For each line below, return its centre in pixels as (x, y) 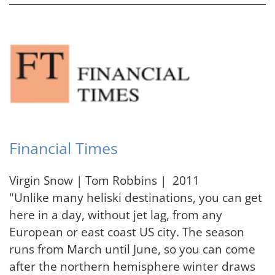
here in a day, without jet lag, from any (116, 215)
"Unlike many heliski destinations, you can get (136, 198)
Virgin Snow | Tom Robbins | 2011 (106, 180)
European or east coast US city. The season (127, 232)
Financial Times (64, 149)
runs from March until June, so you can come (132, 249)
